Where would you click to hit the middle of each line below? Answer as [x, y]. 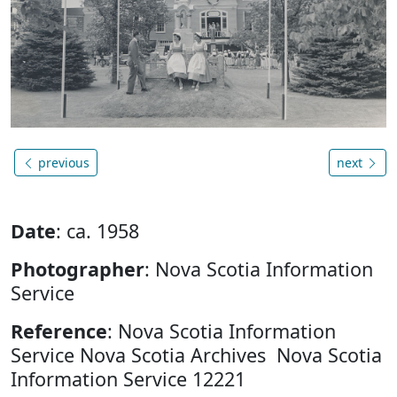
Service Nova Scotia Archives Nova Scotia [196, 355]
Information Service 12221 [128, 379]
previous [62, 163]
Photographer [78, 269]
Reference [59, 331]
